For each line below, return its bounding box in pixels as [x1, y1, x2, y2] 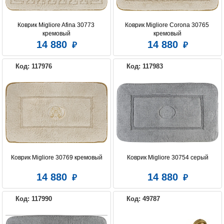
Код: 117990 [15, 195, 52, 203]
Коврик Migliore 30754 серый [126, 154, 208, 161]
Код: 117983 [126, 62, 163, 70]
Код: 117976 [15, 62, 52, 70]
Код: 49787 [126, 195, 160, 203]
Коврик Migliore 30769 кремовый [10, 154, 102, 161]
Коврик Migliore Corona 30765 [124, 21, 209, 29]
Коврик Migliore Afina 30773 [17, 21, 94, 29]
